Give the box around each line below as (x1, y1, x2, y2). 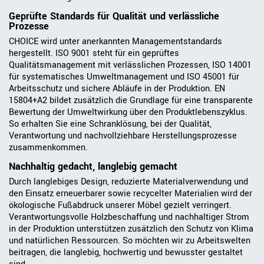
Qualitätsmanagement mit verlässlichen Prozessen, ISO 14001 (9, 59, 252, 72)
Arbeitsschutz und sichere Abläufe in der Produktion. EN (9, 82, 225, 95)
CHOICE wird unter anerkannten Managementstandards (9, 35, 222, 48)
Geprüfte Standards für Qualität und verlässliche (9, 10, 219, 24)
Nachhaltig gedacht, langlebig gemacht (9, 160, 177, 174)
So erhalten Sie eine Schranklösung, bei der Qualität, (9, 118, 212, 131)
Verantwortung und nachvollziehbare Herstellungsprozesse (9, 130, 237, 143)
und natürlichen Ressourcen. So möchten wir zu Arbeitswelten (9, 235, 250, 247)
